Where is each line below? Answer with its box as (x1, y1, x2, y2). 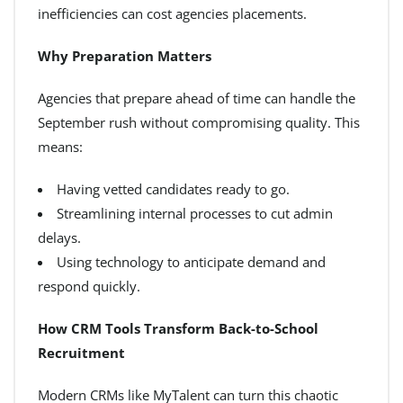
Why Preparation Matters (38, 47, 211, 65)
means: (38, 138, 83, 156)
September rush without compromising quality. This (38, 113, 360, 131)
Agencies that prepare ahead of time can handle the (38, 89, 355, 107)
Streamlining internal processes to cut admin (57, 204, 333, 222)
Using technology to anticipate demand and (57, 253, 326, 271)
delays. (38, 228, 81, 246)
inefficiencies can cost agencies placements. (38, 4, 307, 22)
